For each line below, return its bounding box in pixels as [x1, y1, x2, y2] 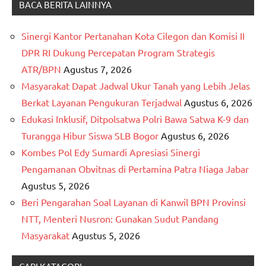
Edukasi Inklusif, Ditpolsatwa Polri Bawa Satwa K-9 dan [21, 113, 249, 125]
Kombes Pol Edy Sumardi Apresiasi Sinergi [21, 146, 200, 159]
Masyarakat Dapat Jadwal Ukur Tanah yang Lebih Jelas [21, 80, 250, 92]
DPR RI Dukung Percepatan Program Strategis [21, 46, 215, 59]
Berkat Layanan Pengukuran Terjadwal [21, 96, 182, 109]
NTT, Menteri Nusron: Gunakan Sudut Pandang [21, 213, 218, 225]
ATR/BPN [21, 63, 61, 75]
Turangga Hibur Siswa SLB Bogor [21, 129, 159, 142]
